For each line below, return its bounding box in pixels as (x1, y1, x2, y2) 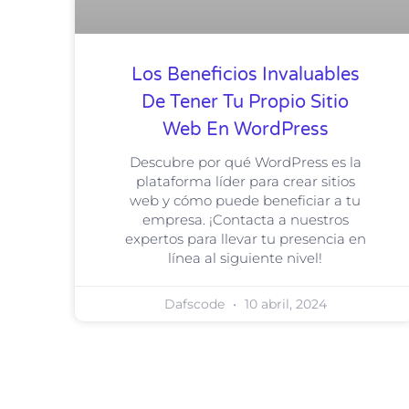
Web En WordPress (162, 119, 329, 142)
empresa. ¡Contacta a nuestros (142, 211, 349, 229)
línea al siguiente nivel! (168, 249, 323, 267)
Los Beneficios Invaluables (131, 64, 360, 87)
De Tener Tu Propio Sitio (142, 91, 350, 114)
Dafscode (163, 296, 228, 313)
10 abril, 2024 (240, 296, 327, 313)
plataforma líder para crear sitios (135, 173, 355, 191)
